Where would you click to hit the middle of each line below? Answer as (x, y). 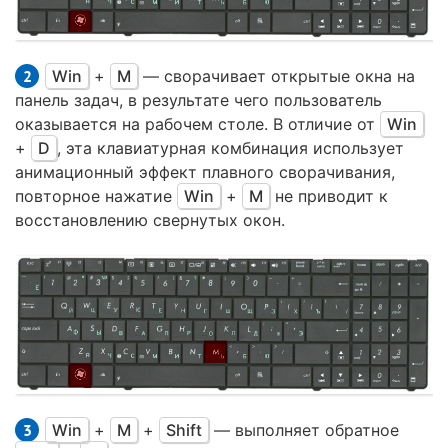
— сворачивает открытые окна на (276, 76)
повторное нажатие (96, 196)
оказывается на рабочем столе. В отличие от (197, 124)
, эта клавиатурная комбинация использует (230, 148)
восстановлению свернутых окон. (150, 220)
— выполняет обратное (304, 430)
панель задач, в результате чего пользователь (198, 100)
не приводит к (329, 196)
